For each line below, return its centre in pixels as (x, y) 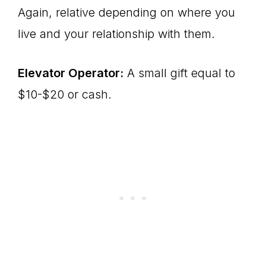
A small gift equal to (179, 73)
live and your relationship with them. (116, 34)
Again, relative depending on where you (126, 12)
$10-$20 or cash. (65, 94)
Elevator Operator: (71, 73)
